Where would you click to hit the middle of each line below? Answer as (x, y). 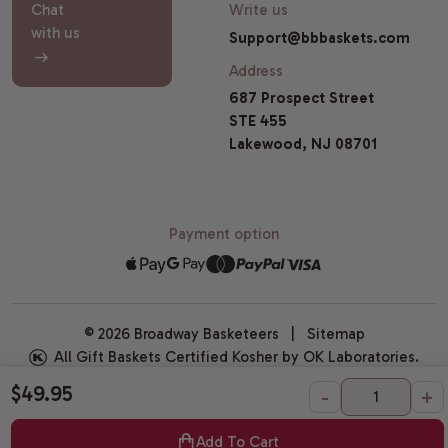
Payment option (224, 233)
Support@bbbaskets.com (319, 38)
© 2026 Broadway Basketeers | (195, 333)
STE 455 (257, 121)
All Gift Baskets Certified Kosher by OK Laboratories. (234, 356)
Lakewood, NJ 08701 (302, 144)
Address (255, 70)
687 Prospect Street (301, 98)
